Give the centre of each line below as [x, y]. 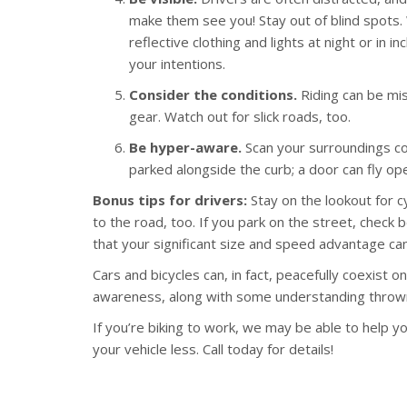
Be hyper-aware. [185, 147]
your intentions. [177, 64]
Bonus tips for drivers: [170, 200]
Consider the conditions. [213, 94]
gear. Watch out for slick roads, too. [240, 116]
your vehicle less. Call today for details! [213, 349]
